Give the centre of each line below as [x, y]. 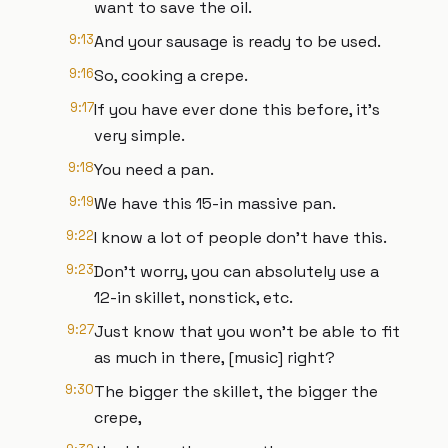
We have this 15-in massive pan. [215, 203]
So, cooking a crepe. [171, 75]
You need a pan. [154, 169]
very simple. [139, 135]
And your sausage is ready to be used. [237, 41]
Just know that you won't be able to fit [247, 331]
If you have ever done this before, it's [237, 109]
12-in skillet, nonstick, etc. [193, 297]
